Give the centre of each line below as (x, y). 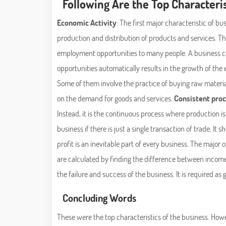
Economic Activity (87, 23)
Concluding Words (99, 198)
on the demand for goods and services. (116, 98)
